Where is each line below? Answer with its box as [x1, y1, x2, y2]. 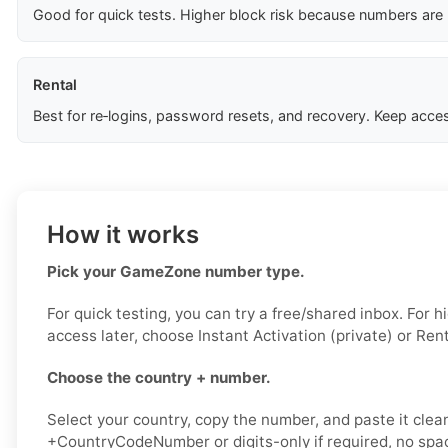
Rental [33, 76, 77, 94]
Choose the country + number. [47, 368, 271, 388]
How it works [47, 220, 199, 250]
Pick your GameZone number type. [47, 262, 305, 282]
